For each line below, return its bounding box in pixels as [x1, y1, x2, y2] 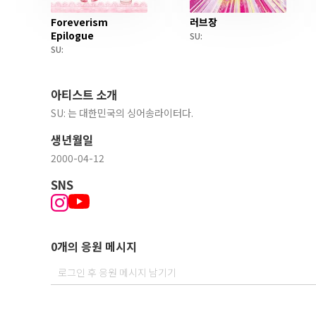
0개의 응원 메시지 [51, 238, 137, 255]
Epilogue [51, 28, 94, 42]
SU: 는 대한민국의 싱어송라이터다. [51, 106, 193, 120]
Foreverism [51, 15, 108, 29]
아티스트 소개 [51, 86, 117, 103]
